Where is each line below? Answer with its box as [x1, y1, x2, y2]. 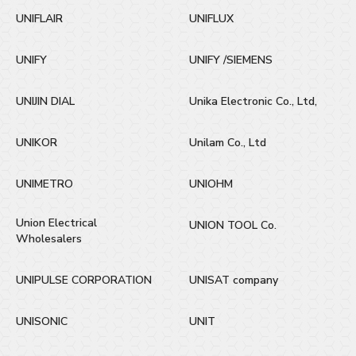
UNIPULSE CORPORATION [16, 272, 152, 288]
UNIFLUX [189, 10, 234, 26]
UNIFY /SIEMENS [189, 52, 273, 68]
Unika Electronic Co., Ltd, [189, 93, 317, 109]
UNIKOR [16, 134, 57, 150]
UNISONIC [16, 313, 68, 329]
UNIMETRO [16, 176, 73, 192]
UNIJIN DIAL [16, 93, 75, 109]
